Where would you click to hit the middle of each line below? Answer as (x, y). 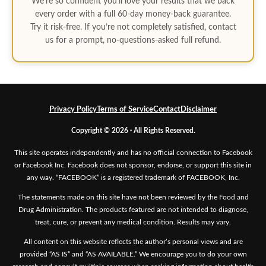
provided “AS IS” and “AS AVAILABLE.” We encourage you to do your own (133, 254)
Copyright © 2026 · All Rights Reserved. (133, 130)
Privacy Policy (73, 109)
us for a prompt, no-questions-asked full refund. (133, 40)
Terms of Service (125, 109)
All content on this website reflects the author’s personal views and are (133, 241)
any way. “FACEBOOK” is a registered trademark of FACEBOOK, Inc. (133, 177)
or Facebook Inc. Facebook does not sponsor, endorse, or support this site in (133, 165)
